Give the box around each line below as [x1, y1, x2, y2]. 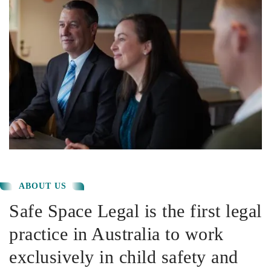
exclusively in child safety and [9, 246, 238, 267]
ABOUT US [19, 181, 67, 191]
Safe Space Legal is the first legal [9, 200, 262, 221]
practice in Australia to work [9, 223, 224, 244]
